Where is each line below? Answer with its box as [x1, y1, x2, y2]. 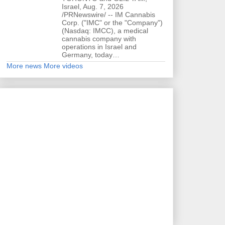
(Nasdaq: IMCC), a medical [62, 26, 148, 35]
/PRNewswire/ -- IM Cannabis [62, 10, 155, 19]
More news [7, 61, 42, 70]
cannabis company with [62, 34, 136, 43]
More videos [44, 61, 83, 70]
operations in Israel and [62, 42, 137, 51]
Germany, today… [62, 50, 120, 59]
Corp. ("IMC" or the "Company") [62, 18, 163, 27]
